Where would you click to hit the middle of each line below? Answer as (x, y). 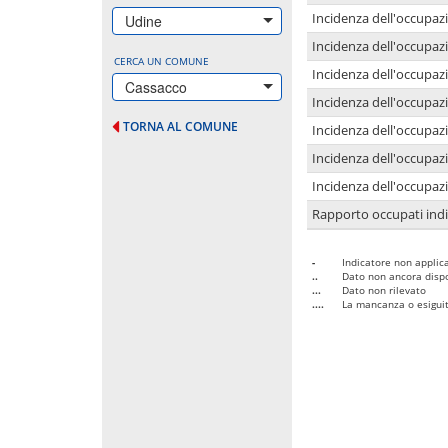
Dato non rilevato (384, 289)
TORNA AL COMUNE (180, 126)
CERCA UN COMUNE (161, 60)
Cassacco (156, 86)
